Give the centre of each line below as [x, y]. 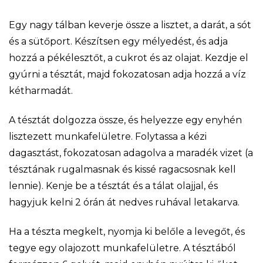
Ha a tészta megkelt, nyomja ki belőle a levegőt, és [127, 231]
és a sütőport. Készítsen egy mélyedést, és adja [118, 41]
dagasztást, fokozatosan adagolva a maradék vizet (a [131, 153]
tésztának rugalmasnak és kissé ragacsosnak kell [122, 169]
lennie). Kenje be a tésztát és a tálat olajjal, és [113, 186]
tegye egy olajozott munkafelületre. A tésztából [122, 248]
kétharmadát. [41, 90]
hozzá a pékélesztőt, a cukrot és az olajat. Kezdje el [129, 58]
